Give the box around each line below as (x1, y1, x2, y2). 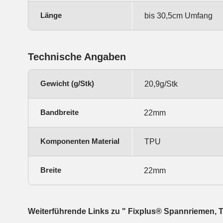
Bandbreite (40, 108, 79, 117)
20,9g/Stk (144, 80, 178, 89)
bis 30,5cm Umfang (144, 11, 213, 20)
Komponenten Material (40, 137, 119, 146)
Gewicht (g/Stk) (40, 79, 94, 88)
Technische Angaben (28, 51, 126, 63)
